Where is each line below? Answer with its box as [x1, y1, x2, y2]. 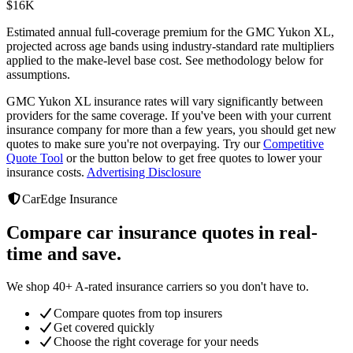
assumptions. [6, 67, 70, 81]
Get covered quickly [54, 321, 154, 335]
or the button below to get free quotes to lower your [66, 150, 321, 165]
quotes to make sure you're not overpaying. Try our [6, 136, 260, 150]
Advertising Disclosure [87, 165, 201, 179]
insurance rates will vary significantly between [91, 94, 323, 108]
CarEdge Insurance [22, 191, 117, 206]
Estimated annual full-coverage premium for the [6, 24, 246, 39]
